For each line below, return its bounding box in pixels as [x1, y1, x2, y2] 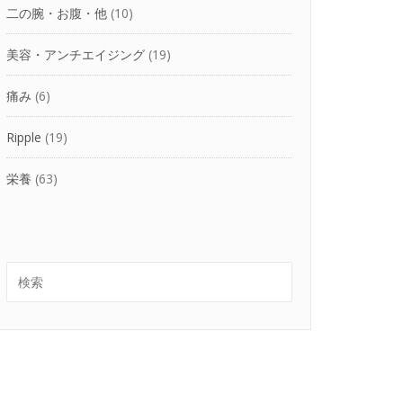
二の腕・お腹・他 [6, 4, 107, 22]
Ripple [6, 129, 41, 147]
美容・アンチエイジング [6, 46, 145, 64]
